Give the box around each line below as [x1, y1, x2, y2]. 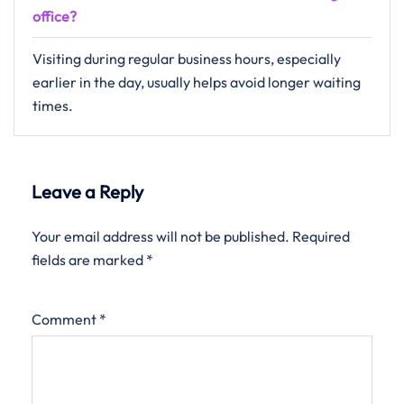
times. [32, 96, 73, 115]
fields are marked [32, 251, 146, 269]
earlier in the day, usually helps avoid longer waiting [32, 73, 361, 91]
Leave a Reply [32, 180, 143, 203]
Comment [32, 310, 99, 328]
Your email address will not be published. [32, 227, 289, 245]
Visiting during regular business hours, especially [32, 50, 341, 68]
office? [32, 7, 77, 25]
